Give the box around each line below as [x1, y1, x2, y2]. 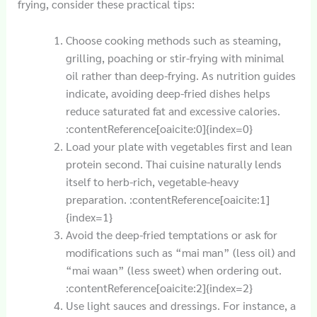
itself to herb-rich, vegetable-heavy [65, 173, 238, 189]
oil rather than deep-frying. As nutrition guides [65, 67, 296, 83]
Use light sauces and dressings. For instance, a [65, 297, 296, 313]
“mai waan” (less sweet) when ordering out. [65, 262, 282, 277]
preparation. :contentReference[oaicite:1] [65, 191, 270, 207]
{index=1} [65, 209, 113, 224]
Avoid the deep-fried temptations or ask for [65, 226, 277, 242]
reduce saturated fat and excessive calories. [65, 103, 280, 118]
